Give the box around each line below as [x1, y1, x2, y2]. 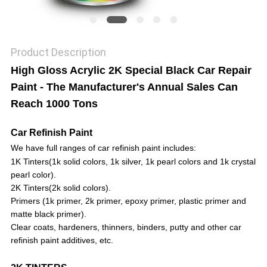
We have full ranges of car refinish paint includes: [10, 143, 196, 153]
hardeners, [58, 222, 102, 232]
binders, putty [136, 222, 191, 232]
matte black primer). [10, 209, 86, 219]
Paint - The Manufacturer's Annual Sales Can [10, 81, 238, 94]
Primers [10, 196, 40, 206]
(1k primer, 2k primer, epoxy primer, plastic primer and [42, 196, 246, 206]
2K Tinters [10, 183, 49, 193]
